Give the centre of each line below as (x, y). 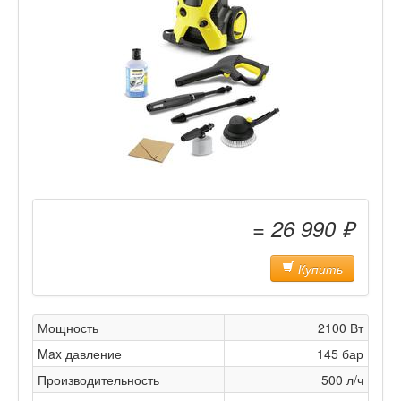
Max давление (80, 354)
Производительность (98, 380)
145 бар (340, 354)
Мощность (68, 328)
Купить (319, 269)
